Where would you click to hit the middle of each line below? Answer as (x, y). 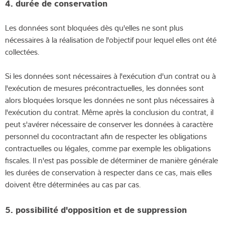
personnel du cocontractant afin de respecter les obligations (106, 136)
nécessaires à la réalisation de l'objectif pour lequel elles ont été (111, 39)
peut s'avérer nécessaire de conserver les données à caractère (109, 124)
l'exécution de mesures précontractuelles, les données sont (104, 88)
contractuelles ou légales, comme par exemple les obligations (108, 148)
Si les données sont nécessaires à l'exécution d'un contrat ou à (110, 76)
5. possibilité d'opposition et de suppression (96, 209)
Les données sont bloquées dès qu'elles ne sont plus (94, 27)
